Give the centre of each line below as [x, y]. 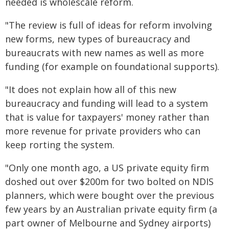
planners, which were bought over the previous [110, 195]
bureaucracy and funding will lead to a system [107, 103]
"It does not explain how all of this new [91, 89]
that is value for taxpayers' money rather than [107, 117]
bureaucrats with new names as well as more [105, 53]
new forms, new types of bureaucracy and [98, 39]
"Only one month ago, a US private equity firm [107, 168]
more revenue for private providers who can [103, 131]
